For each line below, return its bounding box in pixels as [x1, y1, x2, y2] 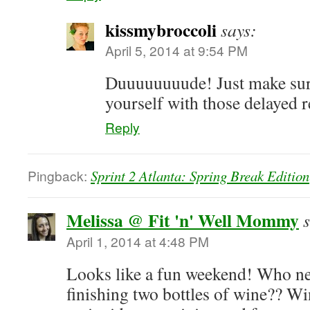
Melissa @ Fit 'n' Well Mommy [66, 207, 299, 233]
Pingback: [28, 166, 91, 185]
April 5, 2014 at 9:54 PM [105, 41, 248, 60]
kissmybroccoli [105, 17, 217, 43]
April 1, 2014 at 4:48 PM [66, 232, 209, 250]
